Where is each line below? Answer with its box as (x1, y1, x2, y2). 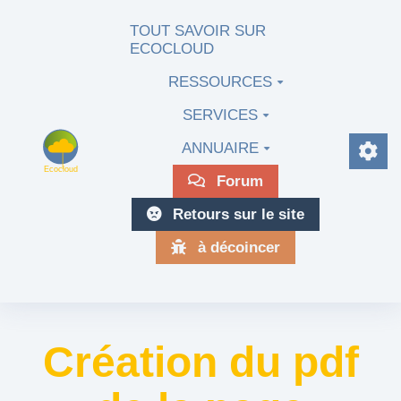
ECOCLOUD (130, 39, 215, 57)
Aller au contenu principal (21, 13, 206, 30)
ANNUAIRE (181, 139, 259, 157)
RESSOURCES (167, 73, 272, 90)
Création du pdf (42, 337, 359, 386)
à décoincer (193, 238, 281, 256)
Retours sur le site (168, 205, 305, 223)
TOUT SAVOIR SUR (130, 21, 267, 39)
